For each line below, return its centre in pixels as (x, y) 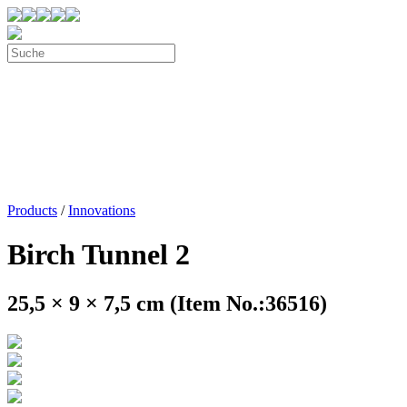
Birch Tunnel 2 (99, 255)
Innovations (102, 210)
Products (32, 210)
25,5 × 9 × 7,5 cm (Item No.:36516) (167, 303)
